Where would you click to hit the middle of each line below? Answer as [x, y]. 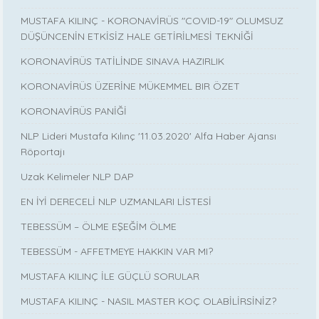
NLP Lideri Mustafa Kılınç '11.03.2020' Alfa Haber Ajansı [149, 136]
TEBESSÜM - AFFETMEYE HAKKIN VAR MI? [117, 251]
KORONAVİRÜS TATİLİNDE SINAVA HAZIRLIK [123, 61]
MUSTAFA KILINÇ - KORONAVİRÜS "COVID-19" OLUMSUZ [152, 20]
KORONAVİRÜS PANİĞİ [74, 111]
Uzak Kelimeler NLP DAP [78, 176]
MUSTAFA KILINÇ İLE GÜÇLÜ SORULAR [110, 276]
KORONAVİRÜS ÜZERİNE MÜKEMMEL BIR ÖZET [131, 86]
